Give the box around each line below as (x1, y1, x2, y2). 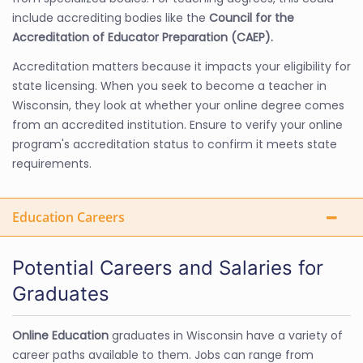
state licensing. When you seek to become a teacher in (12, 77, 327, 94)
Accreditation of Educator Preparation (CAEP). (12, 28, 273, 45)
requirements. (12, 155, 92, 172)
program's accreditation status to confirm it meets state (12, 135, 337, 152)
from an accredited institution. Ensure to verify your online (12, 116, 343, 133)
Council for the (209, 9, 294, 26)
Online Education (12, 327, 112, 344)
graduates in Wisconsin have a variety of (112, 327, 343, 344)
